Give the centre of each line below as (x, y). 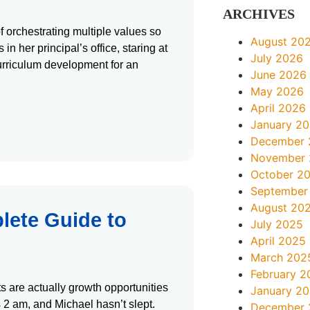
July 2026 (277, 58)
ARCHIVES (259, 14)
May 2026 (277, 91)
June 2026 (279, 75)
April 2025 (279, 241)
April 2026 (279, 108)
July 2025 (277, 224)
